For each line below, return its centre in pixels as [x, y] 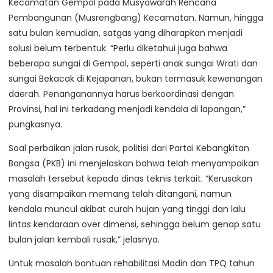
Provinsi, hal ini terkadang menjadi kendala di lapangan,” [127, 109]
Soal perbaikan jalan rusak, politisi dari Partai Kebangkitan [129, 148]
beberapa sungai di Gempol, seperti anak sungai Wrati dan [133, 64]
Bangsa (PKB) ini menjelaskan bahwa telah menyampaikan [134, 164]
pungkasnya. [35, 125]
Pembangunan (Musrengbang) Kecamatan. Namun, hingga [136, 18]
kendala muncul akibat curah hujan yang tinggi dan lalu [127, 209]
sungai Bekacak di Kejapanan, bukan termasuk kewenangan [136, 79]
